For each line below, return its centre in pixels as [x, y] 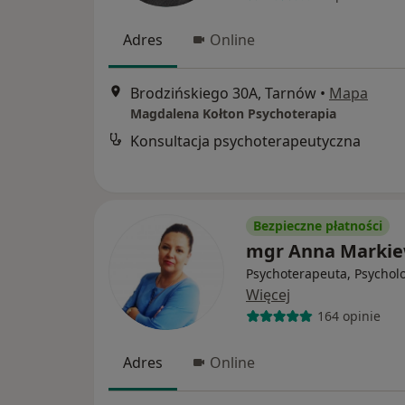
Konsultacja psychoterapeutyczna [245, 141]
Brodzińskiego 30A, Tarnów [223, 94]
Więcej [268, 294]
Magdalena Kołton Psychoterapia [233, 114]
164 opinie [348, 316]
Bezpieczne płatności [318, 225]
